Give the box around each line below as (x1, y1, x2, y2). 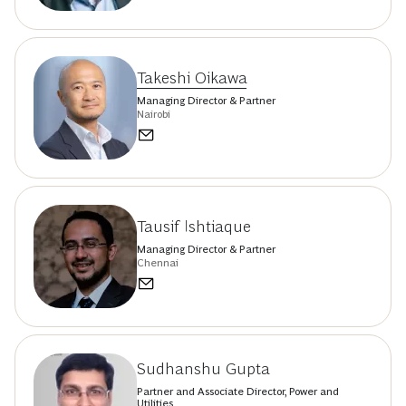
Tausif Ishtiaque (137, 217, 251, 236)
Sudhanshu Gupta (137, 360, 270, 379)
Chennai (137, 256, 179, 269)
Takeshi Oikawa (137, 68, 247, 87)
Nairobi (137, 107, 170, 121)
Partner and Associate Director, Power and (137, 385, 339, 399)
